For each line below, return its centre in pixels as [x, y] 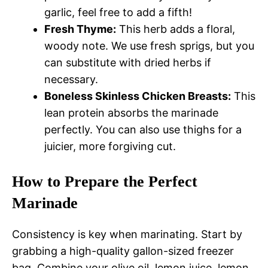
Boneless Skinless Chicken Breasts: [138, 96]
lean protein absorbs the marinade [131, 113]
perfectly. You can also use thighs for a [143, 130]
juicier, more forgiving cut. [110, 147]
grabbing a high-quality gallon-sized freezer [123, 251]
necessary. [71, 80]
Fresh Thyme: [80, 29]
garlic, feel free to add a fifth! [118, 13]
